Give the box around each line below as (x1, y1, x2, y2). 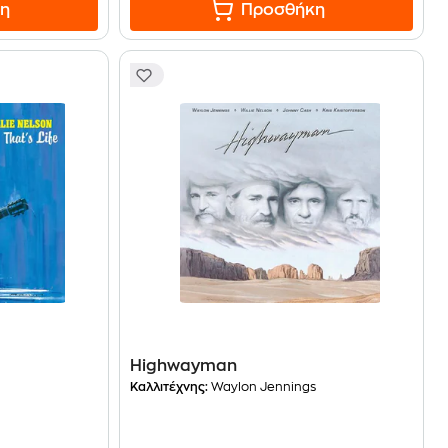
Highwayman (129, 358, 237, 374)
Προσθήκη (241, 2, 326, 18)
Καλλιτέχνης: (129, 381, 208, 393)
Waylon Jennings (207, 381, 316, 393)
